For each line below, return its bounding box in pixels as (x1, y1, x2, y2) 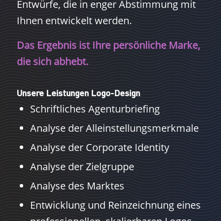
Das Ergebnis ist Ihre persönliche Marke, (16, 38, 200, 52)
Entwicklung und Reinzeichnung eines (30, 198, 201, 212)
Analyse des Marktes (30, 179, 124, 192)
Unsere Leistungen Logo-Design (16, 86, 140, 99)
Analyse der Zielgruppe (30, 159, 134, 173)
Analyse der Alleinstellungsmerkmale (30, 121, 199, 135)
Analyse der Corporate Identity (30, 140, 169, 154)
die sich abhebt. (16, 54, 88, 68)
